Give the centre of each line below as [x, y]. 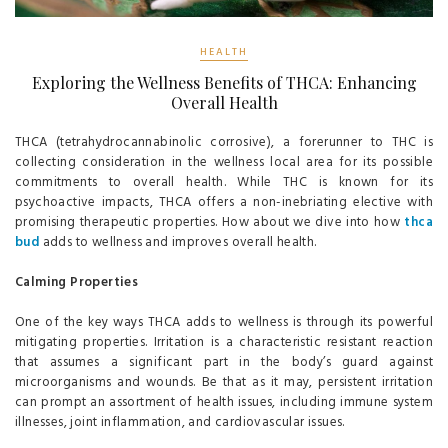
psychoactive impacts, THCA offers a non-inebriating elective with [224, 203]
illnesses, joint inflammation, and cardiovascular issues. [180, 423]
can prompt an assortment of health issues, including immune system [224, 403]
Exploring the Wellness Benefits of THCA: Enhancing [224, 83]
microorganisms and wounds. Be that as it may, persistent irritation [224, 383]
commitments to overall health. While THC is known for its [224, 183]
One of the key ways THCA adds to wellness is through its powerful [224, 323]
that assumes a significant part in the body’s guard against [224, 363]
